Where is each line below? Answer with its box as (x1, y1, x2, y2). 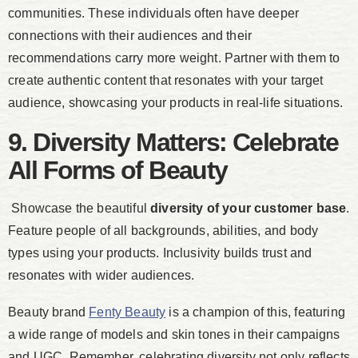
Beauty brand (8, 305, 89, 320)
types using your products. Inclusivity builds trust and (8, 246, 312, 261)
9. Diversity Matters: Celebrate (8, 128, 339, 157)
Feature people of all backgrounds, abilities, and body (8, 224, 319, 238)
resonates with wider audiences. (8, 268, 195, 283)
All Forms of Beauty (8, 156, 228, 185)
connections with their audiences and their (8, 29, 253, 43)
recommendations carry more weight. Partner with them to (8, 51, 340, 66)
